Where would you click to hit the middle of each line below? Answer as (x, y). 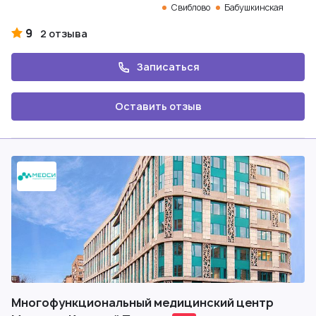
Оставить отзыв (158, 106)
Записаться (168, 67)
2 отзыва (64, 34)
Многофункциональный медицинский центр (142, 303)
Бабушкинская (254, 7)
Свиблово (190, 7)
